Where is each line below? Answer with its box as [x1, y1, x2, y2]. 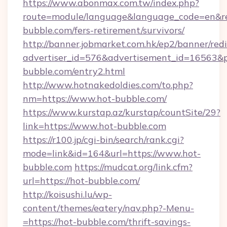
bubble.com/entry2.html [23, 65, 125, 77]
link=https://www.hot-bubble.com [23, 120, 166, 132]
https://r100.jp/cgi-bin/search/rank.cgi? [23, 134, 184, 145]
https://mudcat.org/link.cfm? [74, 161, 193, 173]
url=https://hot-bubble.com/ [23, 175, 140, 186]
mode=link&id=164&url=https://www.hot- [23, 147, 201, 159]
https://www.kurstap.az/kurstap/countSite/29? [23, 106, 220, 118]
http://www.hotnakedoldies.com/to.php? [23, 79, 193, 91]
